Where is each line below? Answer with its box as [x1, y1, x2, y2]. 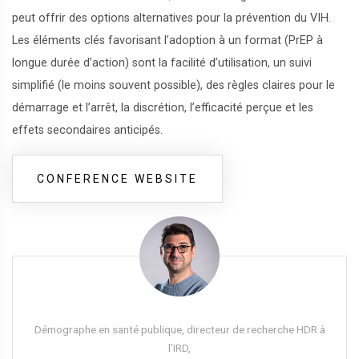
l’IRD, [168, 341, 191, 354]
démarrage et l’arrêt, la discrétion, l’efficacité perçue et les [12, 101, 313, 115]
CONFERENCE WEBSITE [37, 172, 198, 185]
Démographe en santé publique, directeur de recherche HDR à [34, 323, 325, 336]
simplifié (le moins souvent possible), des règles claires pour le [12, 79, 335, 92]
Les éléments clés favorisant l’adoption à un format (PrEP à [12, 34, 323, 47]
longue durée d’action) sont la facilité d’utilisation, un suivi [12, 56, 312, 70]
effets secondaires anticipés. [12, 123, 163, 137]
